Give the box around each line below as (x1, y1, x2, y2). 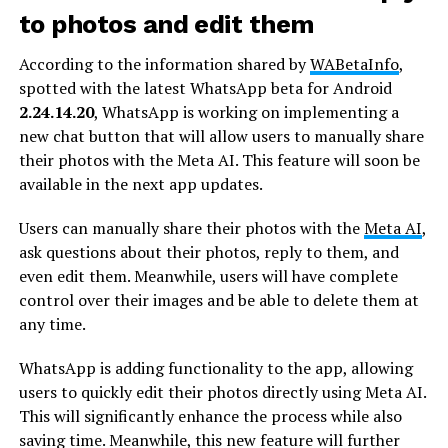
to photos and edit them (18, 8, 314, 39)
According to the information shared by (18, 52, 310, 75)
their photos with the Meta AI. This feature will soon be (18, 148, 420, 171)
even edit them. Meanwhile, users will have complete (18, 264, 398, 287)
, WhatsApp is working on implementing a (93, 100, 399, 123)
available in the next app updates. (18, 172, 263, 195)
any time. (18, 312, 89, 335)
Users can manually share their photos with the (18, 216, 364, 239)
